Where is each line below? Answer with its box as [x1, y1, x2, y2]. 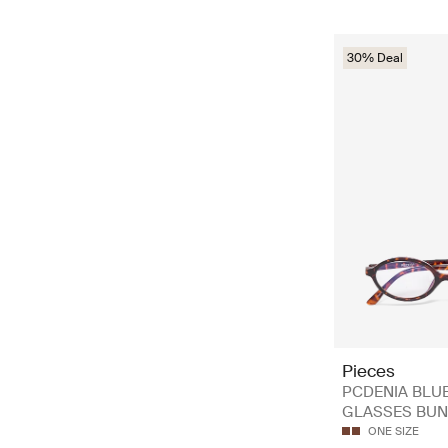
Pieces [342, 360, 395, 383]
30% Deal [347, 49, 403, 66]
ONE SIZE [368, 424, 419, 439]
